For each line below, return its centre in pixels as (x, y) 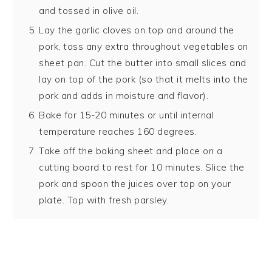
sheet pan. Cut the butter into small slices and (143, 63)
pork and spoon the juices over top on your (135, 184)
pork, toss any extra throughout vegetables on (144, 47)
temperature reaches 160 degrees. (118, 132)
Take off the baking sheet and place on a (131, 151)
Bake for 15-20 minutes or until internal (127, 115)
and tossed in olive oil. (89, 11)
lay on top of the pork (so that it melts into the (144, 80)
